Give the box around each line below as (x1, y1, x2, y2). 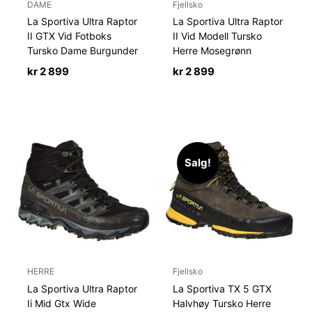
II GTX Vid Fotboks (27, 30, 112, 42)
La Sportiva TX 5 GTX (173, 282, 272, 295)
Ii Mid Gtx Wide (27, 297, 97, 309)
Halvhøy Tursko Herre (173, 297, 272, 309)
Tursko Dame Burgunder (27, 45, 139, 57)
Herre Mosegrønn (173, 45, 252, 57)
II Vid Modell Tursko (173, 30, 263, 42)
